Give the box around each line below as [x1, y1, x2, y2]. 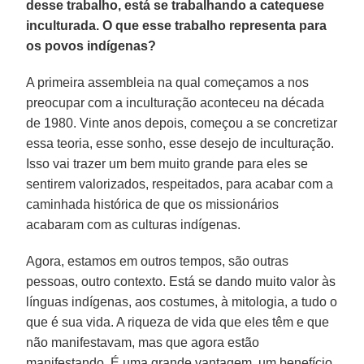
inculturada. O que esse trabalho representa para [26, 18, 327, 32]
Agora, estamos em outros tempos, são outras [26, 253, 289, 268]
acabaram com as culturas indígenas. [26, 217, 241, 232]
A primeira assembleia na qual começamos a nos [26, 75, 310, 89]
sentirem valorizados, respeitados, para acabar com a [26, 176, 334, 191]
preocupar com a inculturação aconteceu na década [26, 95, 325, 110]
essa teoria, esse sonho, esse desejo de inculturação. [26, 136, 335, 150]
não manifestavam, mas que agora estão [26, 335, 260, 349]
